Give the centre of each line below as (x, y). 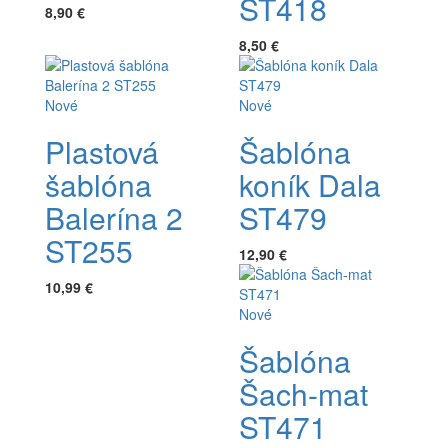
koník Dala (310, 184)
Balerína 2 (114, 217)
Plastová (102, 151)
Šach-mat (303, 393)
